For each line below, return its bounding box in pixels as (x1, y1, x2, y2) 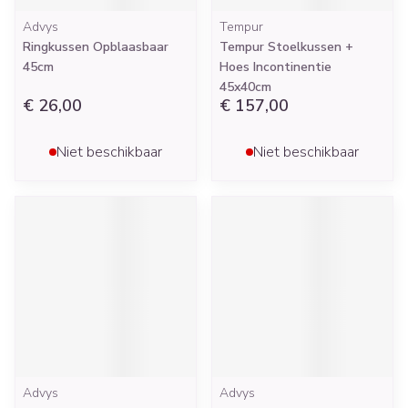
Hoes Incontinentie (219, 58, 331, 76)
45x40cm (219, 78, 271, 96)
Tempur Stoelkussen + (219, 38, 353, 56)
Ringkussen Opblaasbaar (23, 38, 168, 56)
